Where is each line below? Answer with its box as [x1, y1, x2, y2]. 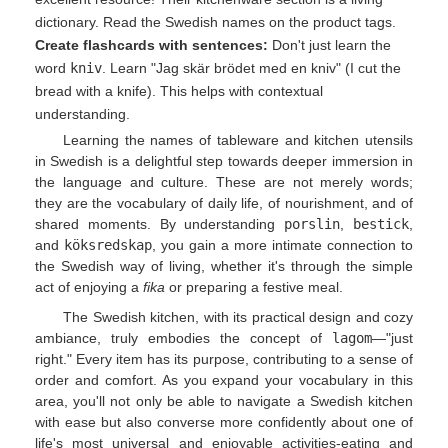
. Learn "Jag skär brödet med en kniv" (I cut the [102, 60, 401, 76]
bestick [353, 216, 410, 233]
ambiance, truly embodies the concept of [35, 329, 332, 346]
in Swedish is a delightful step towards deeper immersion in [35, 153, 413, 170]
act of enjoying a [35, 279, 143, 296]
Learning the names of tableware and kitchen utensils [63, 132, 413, 149]
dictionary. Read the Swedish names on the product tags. [35, 14, 396, 30]
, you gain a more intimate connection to [152, 237, 413, 254]
